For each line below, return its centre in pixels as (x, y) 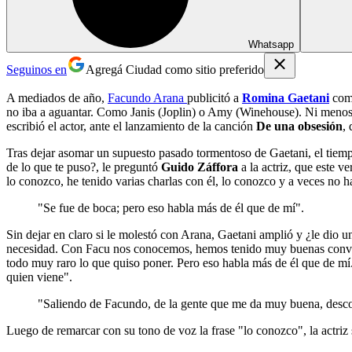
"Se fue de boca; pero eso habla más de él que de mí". (171, 207)
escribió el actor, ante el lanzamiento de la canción (130, 126)
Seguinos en (37, 69)
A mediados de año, (57, 97)
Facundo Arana (146, 97)
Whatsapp (271, 44)
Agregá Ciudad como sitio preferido (175, 69)
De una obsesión (298, 126)
